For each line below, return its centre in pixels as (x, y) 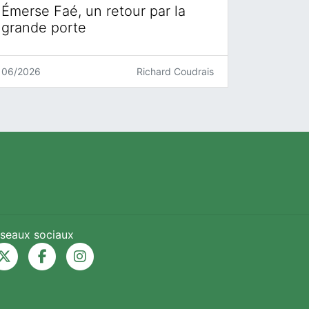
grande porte (44, 28)
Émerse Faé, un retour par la (93, 11)
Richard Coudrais (175, 72)
